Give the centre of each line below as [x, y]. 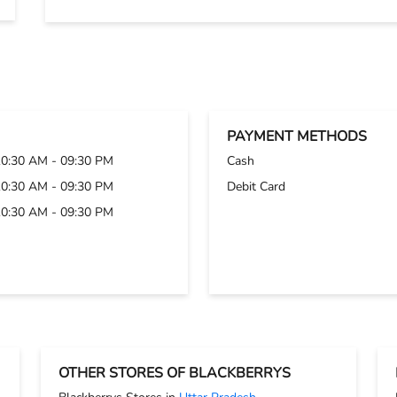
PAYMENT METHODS [297, 136]
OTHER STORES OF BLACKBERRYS [175, 373]
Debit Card [256, 186]
